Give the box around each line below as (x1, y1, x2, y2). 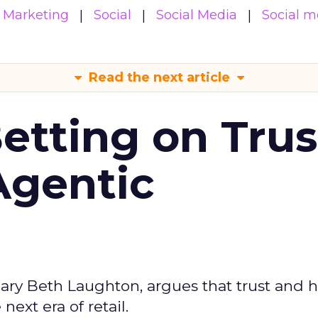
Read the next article (84, 70, 234, 85)
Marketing (3, 7, 69, 23)
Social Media (156, 7, 237, 23)
